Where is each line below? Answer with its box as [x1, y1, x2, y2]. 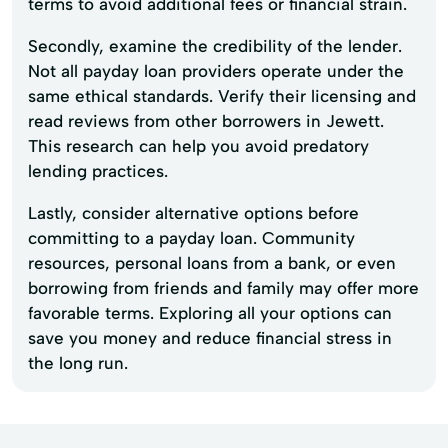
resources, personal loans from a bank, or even [28, 252, 396, 273]
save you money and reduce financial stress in [28, 327, 392, 348]
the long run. [28, 352, 128, 373]
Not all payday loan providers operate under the [28, 60, 404, 81]
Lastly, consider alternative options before [28, 202, 359, 223]
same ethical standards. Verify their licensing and [28, 85, 416, 106]
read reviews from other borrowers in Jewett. [28, 110, 384, 131]
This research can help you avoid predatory [28, 135, 369, 156]
